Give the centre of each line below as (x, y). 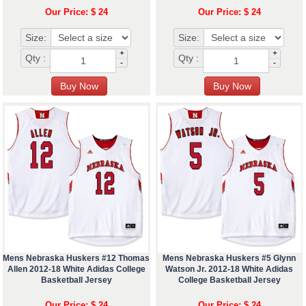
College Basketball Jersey (229, 280)
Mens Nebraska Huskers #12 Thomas (76, 259)
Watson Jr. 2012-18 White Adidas (229, 269)
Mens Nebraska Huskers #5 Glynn (229, 259)
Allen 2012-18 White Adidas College (76, 269)
